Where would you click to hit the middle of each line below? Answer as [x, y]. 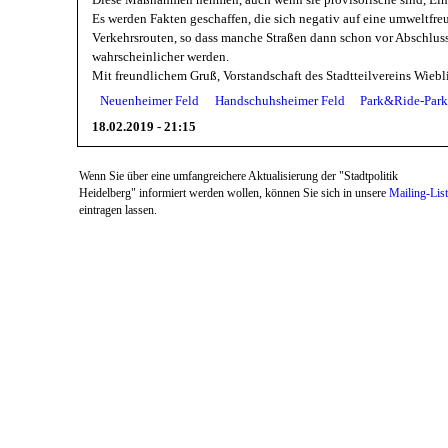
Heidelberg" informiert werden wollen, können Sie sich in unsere [234, 193]
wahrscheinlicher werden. [161, 57]
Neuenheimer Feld [149, 101]
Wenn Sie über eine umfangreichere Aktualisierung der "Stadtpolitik [239, 176]
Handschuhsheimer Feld [279, 101]
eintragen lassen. [118, 210]
